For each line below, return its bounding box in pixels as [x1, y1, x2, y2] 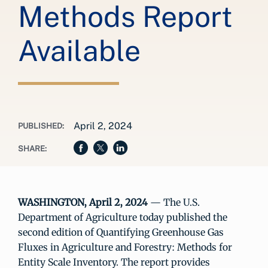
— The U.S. [148, 196, 200, 208]
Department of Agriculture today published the [18, 211, 227, 223]
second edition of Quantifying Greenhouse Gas [18, 226, 224, 238]
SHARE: [18, 144, 47, 153]
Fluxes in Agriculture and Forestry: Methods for [18, 241, 232, 253]
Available [18, 33, 141, 68]
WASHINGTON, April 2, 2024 [18, 196, 148, 208]
